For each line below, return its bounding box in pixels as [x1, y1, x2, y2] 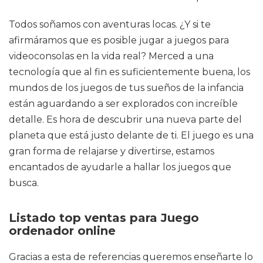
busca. [9, 177, 39, 188]
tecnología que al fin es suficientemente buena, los [9, 66, 250, 77]
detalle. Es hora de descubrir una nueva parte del [9, 114, 242, 125]
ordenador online [9, 224, 116, 238]
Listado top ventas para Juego [9, 211, 199, 225]
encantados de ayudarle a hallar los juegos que [9, 161, 231, 173]
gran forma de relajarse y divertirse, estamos [9, 146, 214, 157]
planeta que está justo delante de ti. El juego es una [9, 130, 254, 141]
